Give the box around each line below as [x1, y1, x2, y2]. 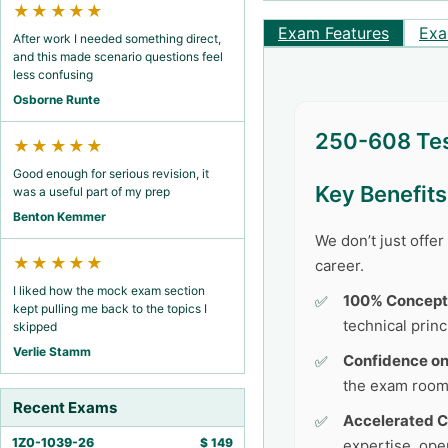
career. [315, 256, 364, 275]
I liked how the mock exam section [13, 283, 205, 298]
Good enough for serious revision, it [13, 166, 209, 181]
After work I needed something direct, [13, 31, 221, 46]
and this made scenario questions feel [13, 49, 223, 64]
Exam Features [278, 23, 389, 43]
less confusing [13, 67, 93, 82]
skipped [13, 319, 57, 334]
